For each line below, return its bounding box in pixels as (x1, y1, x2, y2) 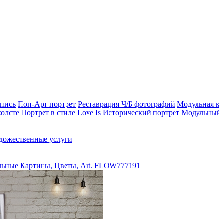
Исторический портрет (103, 109, 179, 117)
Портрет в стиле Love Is (21, 109, 101, 117)
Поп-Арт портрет (18, 100, 76, 108)
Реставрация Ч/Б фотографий (78, 100, 175, 108)
